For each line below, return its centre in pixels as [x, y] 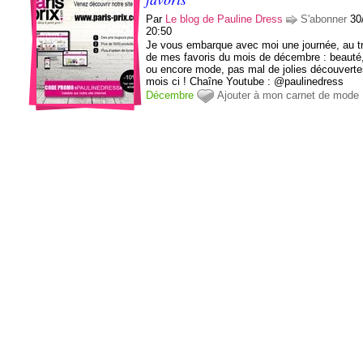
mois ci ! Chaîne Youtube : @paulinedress [245, 81]
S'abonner [324, 19]
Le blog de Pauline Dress [224, 19]
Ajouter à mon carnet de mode [288, 95]
